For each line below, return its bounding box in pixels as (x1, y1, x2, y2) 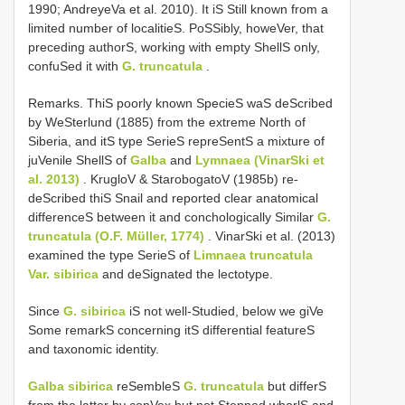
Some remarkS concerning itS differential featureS (28, 323, 315, 338)
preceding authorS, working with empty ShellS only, (28, 40, 320, 55)
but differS (264, 379, 326, 394)
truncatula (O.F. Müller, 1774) (28, 229, 204, 244)
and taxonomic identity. (28, 342, 159, 357)
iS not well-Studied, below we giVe (126, 304, 324, 319)
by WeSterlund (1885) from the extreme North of (28, 115, 306, 130)
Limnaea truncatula (193, 248, 313, 263)
